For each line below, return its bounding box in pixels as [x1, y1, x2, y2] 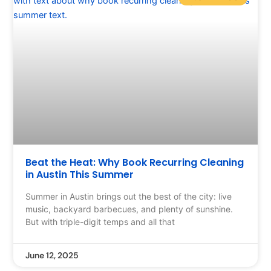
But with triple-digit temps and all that [25, 217, 175, 227]
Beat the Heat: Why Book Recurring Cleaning [25, 155, 244, 169]
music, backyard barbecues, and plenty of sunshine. [25, 204, 233, 214]
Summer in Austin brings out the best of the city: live [25, 191, 232, 201]
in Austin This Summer [25, 168, 134, 181]
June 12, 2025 [25, 250, 79, 261]
